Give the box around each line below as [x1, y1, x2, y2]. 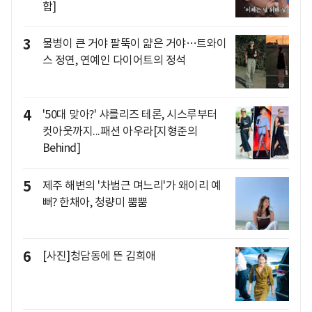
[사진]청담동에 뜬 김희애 [42, 249, 156, 263]
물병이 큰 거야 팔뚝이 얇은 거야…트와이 [42, 36, 227, 51]
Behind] [42, 140, 80, 155]
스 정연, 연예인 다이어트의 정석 [42, 53, 186, 68]
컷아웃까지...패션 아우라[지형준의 [42, 123, 197, 138]
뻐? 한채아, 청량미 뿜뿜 [42, 194, 148, 209]
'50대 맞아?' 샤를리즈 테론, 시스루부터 [42, 107, 217, 121]
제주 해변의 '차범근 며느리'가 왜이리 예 [42, 178, 221, 192]
